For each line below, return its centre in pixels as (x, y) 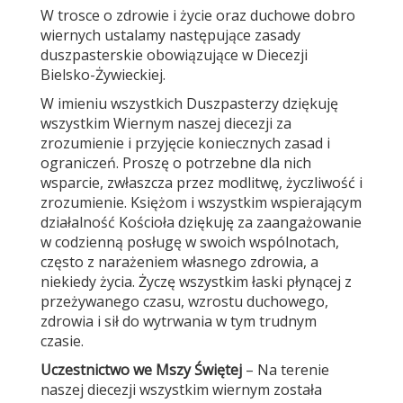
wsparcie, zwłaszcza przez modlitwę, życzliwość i (201, 183)
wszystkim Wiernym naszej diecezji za (166, 123)
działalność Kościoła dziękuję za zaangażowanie (201, 222)
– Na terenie (286, 370)
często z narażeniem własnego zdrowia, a (179, 262)
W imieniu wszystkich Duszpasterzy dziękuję (189, 103)
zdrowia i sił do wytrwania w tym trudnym (179, 321)
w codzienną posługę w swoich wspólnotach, (190, 242)
